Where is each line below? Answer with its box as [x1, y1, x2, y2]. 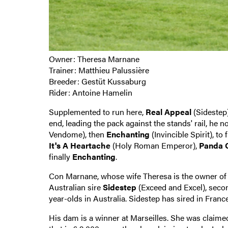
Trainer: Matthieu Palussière [48, 64, 149, 76]
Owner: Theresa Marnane [48, 52, 139, 65]
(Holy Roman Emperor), [110, 139, 199, 151]
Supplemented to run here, [48, 105, 146, 118]
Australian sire [48, 181, 103, 193]
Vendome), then [48, 128, 106, 140]
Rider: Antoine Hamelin [48, 86, 132, 98]
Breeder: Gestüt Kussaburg [48, 75, 146, 87]
